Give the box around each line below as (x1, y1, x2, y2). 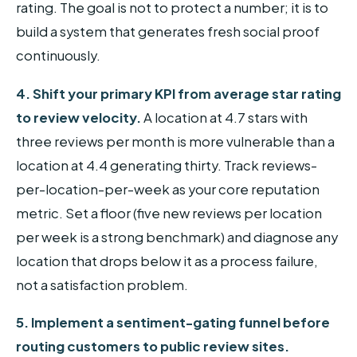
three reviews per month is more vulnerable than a (16, 132, 335, 150)
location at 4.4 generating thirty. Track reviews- (16, 156, 317, 174)
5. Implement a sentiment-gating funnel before (16, 314, 330, 331)
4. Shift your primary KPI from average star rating (16, 84, 341, 102)
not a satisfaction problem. (16, 276, 188, 293)
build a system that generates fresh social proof (16, 23, 320, 41)
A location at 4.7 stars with (141, 108, 308, 126)
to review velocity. (16, 108, 141, 126)
